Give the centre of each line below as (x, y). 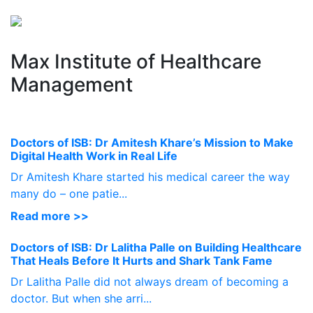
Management (72, 85)
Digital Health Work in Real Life (94, 156)
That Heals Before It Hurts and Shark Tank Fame (141, 261)
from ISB (190, 29)
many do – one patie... (69, 194)
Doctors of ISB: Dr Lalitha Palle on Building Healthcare (156, 247)
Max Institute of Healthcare (136, 61)
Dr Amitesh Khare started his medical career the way (150, 177)
